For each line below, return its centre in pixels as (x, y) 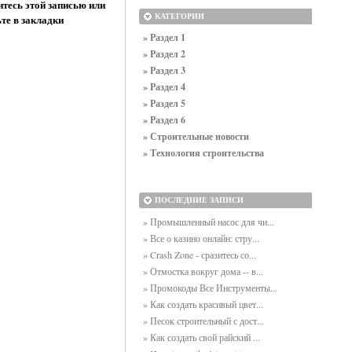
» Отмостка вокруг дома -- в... (203, 271)
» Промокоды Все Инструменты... (210, 288)
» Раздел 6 (164, 120)
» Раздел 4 (164, 87)
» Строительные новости (196, 136)
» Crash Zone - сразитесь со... (200, 255)
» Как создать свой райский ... (202, 337)
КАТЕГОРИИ (180, 16)
